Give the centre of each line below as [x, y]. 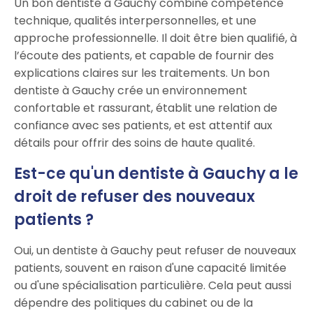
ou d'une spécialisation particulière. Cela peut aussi [153, 286]
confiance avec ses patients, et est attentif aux [143, 126]
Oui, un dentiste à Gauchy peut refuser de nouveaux [155, 251]
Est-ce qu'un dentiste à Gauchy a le [156, 174]
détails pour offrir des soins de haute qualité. [134, 143]
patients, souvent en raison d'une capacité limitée [150, 268]
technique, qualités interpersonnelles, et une [135, 21]
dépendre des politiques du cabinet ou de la [133, 303]
